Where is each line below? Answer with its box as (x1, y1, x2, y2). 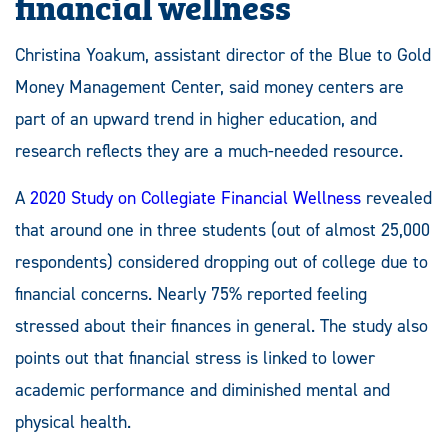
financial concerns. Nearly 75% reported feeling (15, 282, 367, 307)
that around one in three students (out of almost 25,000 (15, 218, 430, 243)
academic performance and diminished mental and (15, 378, 390, 403)
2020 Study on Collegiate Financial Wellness (30, 186, 361, 211)
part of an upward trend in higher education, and (15, 107, 377, 132)
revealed (361, 186, 432, 211)
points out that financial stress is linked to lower (15, 346, 375, 371)
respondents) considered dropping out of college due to (15, 250, 428, 275)
